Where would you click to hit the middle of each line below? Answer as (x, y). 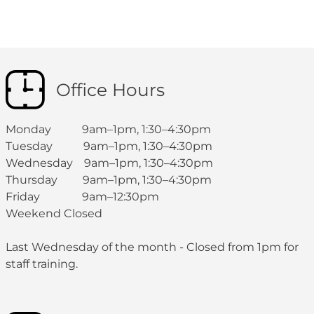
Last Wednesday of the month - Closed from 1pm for (152, 247)
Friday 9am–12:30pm (82, 197)
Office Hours (110, 90)
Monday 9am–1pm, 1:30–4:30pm (108, 129)
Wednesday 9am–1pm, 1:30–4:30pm (109, 163)
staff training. (42, 264)
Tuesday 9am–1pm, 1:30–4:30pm (109, 146)
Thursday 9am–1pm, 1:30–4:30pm (109, 180)
